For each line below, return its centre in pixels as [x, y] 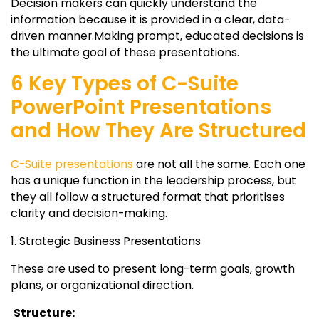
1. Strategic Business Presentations [106, 241]
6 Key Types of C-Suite [125, 84]
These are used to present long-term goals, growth [153, 269]
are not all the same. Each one [219, 164]
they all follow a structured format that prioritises [148, 197]
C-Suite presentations [72, 164]
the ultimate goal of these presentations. [125, 52]
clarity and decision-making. [89, 214]
